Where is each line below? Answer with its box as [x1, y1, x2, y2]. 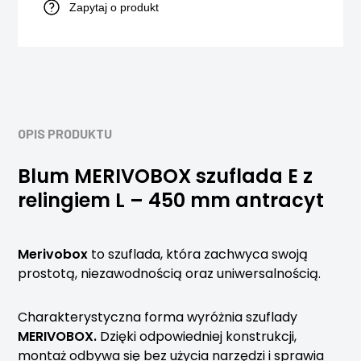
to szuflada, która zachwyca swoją [88, 245, 309, 263]
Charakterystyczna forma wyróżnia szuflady [18, 308, 298, 326]
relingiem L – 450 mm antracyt [18, 187, 325, 214]
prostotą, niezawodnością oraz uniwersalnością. [18, 264, 322, 283]
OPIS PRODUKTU [18, 126, 113, 141]
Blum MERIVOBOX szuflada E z [18, 163, 313, 189]
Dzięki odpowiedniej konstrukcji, [100, 327, 297, 346]
